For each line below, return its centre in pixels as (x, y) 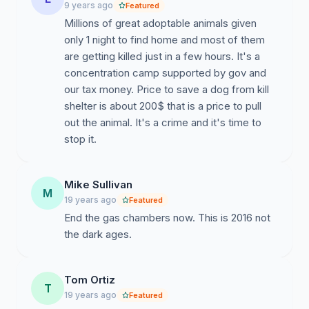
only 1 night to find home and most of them (165, 40)
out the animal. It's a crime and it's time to (163, 122)
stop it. (80, 139)
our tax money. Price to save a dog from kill (167, 89)
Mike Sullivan (98, 185)
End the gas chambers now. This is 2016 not (167, 218)
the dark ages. (98, 234)
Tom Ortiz (90, 280)
